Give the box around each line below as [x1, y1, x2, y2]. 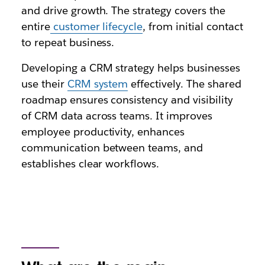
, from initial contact [143, 20, 243, 33]
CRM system [67, 77, 128, 91]
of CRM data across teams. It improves [21, 109, 213, 122]
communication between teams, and [21, 141, 203, 154]
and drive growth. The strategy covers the [21, 4, 225, 17]
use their [21, 77, 67, 91]
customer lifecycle [53, 20, 143, 33]
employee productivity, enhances [21, 125, 185, 138]
